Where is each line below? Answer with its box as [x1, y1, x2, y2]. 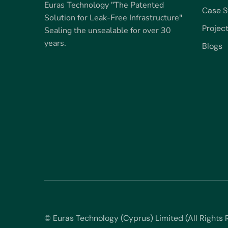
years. [44, 38, 66, 49]
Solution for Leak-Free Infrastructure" [44, 12, 182, 23]
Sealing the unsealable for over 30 [44, 25, 171, 36]
